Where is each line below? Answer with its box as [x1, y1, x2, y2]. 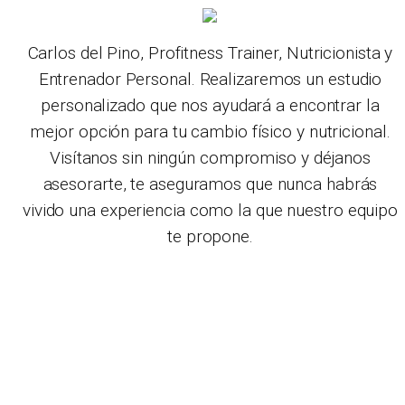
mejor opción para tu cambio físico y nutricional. [30, 121, 391, 142]
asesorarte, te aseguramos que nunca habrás [42, 174, 378, 194]
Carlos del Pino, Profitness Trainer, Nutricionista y [27, 42, 393, 63]
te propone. [167, 226, 253, 247]
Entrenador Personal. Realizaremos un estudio [38, 69, 382, 89]
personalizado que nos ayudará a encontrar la [41, 95, 380, 116]
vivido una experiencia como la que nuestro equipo [22, 200, 399, 221]
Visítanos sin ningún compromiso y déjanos [50, 147, 371, 168]
